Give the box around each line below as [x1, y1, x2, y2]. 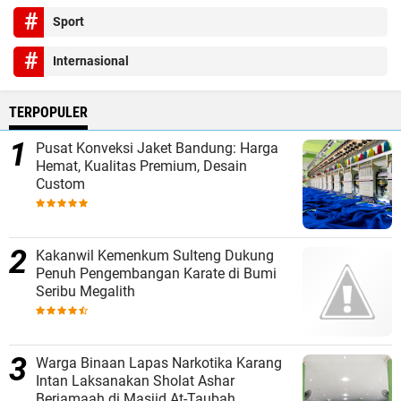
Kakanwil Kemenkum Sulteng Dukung [36, 247, 274, 265]
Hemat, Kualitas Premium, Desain [36, 158, 247, 175]
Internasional [53, 54, 129, 69]
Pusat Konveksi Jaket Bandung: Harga [36, 140, 278, 158]
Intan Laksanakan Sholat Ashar [36, 372, 235, 390]
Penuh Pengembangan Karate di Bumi [36, 265, 277, 283]
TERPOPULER [9, 104, 88, 122]
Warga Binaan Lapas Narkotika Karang [36, 354, 282, 372]
